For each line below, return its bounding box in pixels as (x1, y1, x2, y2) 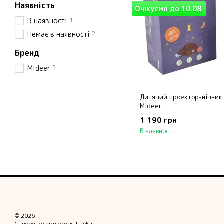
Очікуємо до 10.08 (135, 4, 201, 13)
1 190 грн (140, 115, 177, 125)
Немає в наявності (27, 29, 90, 39)
